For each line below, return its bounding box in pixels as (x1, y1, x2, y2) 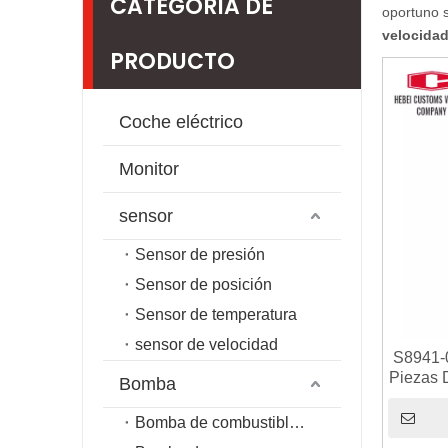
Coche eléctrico (119, 112, 243, 132)
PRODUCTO (110, 46, 235, 77)
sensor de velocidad (135, 336, 278, 353)
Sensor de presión (135, 246, 265, 263)
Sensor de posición (135, 276, 272, 293)
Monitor (119, 159, 179, 179)
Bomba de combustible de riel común (289, 414, 305, 431)
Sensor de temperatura (135, 306, 297, 323)
